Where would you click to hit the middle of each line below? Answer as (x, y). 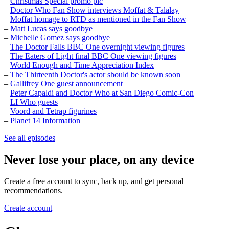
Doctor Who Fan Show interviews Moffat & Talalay (95, 10)
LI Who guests (34, 102)
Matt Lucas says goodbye (51, 28)
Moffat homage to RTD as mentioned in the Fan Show (98, 19)
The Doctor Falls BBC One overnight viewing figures (97, 47)
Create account (28, 208)
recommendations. (33, 190)
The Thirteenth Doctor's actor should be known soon (95, 74)
